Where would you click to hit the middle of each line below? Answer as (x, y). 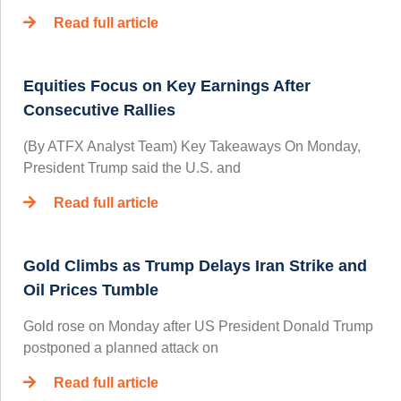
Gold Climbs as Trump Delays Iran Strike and (195, 266)
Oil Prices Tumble (91, 290)
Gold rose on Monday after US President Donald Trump (198, 327)
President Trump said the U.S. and (132, 168)
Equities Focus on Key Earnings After (167, 86)
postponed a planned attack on (121, 348)
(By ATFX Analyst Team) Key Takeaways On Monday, (192, 147)
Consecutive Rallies (99, 111)
